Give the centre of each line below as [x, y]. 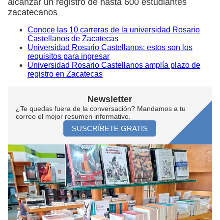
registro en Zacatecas [65, 74]
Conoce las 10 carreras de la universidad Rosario [114, 29]
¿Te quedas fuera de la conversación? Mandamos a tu [101, 108]
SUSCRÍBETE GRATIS [110, 128]
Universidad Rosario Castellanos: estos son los [110, 47]
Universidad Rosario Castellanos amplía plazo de [114, 65]
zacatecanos [33, 12]
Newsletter [110, 99]
